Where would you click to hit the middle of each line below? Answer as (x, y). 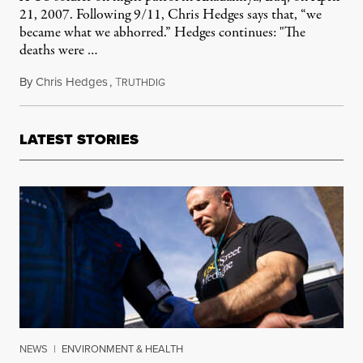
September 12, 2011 (214, 81)
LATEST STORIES (79, 139)
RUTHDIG (143, 82)
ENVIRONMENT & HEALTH (122, 348)
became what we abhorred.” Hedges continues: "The (162, 32)
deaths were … (59, 50)
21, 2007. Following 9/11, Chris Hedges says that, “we (171, 15)
